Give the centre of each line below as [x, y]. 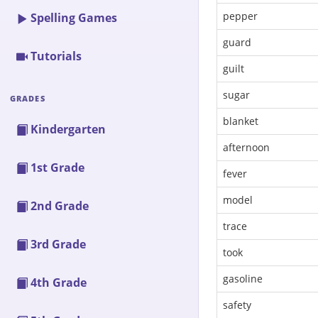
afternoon [246, 147]
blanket [241, 121]
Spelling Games [74, 18]
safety [237, 305]
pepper [240, 16]
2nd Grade [60, 206]
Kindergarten [68, 129]
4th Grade [59, 283]
